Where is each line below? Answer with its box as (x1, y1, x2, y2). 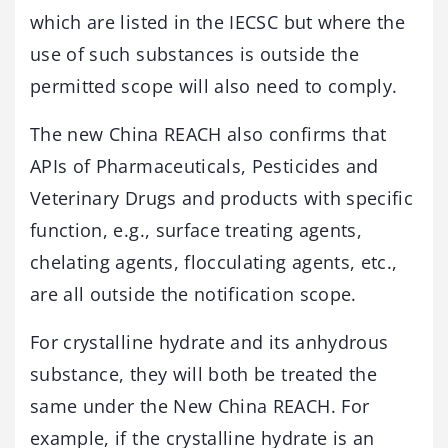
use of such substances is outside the (30, 41, 359, 66)
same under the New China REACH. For (30, 393, 370, 418)
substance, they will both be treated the (30, 361, 378, 386)
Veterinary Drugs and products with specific (30, 185, 414, 210)
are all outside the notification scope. (30, 281, 357, 306)
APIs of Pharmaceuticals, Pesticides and (30, 153, 379, 178)
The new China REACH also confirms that (30, 121, 387, 146)
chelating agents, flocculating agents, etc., (30, 249, 398, 274)
